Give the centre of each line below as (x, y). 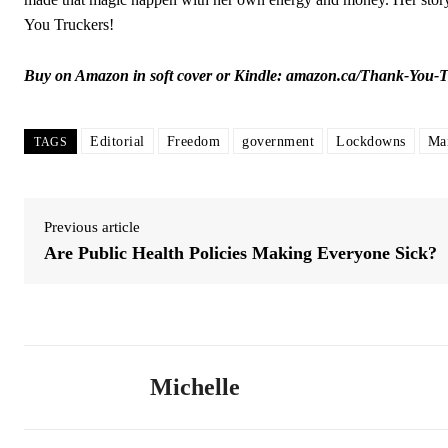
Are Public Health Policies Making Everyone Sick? (240, 252)
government (278, 141)
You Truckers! (69, 24)
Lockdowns (371, 141)
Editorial (117, 141)
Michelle (195, 386)
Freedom (193, 141)
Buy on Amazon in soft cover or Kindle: (155, 75)
